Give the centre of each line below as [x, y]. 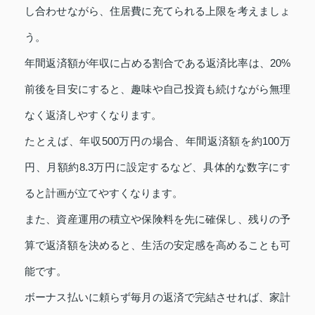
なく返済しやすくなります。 [93, 115]
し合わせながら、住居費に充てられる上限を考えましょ [157, 11]
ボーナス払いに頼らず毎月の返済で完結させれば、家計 [157, 297]
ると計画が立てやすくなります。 [104, 193]
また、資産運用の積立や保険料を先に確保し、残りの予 [157, 219]
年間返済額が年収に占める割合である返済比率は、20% [157, 63]
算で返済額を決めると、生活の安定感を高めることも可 [157, 245]
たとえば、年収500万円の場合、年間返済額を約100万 [157, 141]
